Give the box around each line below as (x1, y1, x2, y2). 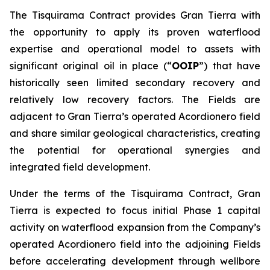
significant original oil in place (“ (10, 60, 172, 72)
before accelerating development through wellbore (10, 255, 260, 267)
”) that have (199, 60, 261, 72)
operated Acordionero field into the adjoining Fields (10, 238, 260, 250)
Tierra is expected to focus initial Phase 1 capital (10, 204, 260, 216)
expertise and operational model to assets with (10, 43, 260, 55)
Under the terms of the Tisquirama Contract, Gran (10, 187, 260, 199)
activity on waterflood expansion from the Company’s (10, 221, 260, 233)
